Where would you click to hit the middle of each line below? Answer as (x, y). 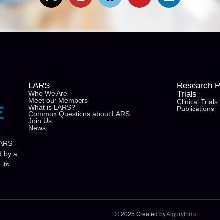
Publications (195, 109)
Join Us (40, 121)
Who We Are (48, 94)
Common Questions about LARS (79, 114)
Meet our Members (58, 100)
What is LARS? (52, 107)
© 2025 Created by (141, 214)
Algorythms (181, 214)
